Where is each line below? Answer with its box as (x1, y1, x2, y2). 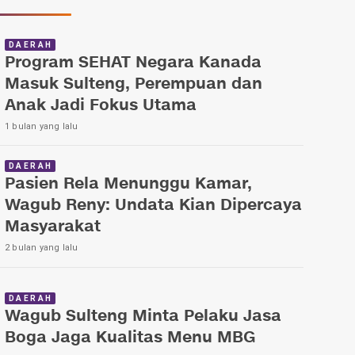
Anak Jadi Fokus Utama (5, 94, 197, 116)
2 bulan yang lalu (5, 242, 78, 254)
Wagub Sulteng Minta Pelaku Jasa (5, 305, 281, 327)
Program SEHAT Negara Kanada (5, 52, 261, 74)
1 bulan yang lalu (5, 120, 78, 132)
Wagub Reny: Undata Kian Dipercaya (5, 195, 302, 217)
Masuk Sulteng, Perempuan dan (5, 73, 262, 95)
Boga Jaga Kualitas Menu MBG (5, 326, 255, 349)
